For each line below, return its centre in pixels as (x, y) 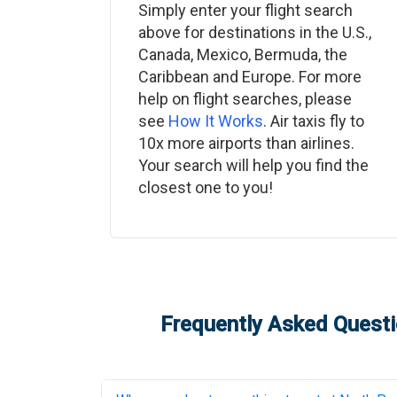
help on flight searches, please (245, 99)
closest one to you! (206, 187)
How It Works (216, 121)
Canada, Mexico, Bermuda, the (243, 54)
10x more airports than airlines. (246, 143)
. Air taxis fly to (314, 121)
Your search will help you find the (253, 165)
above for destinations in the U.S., (255, 32)
